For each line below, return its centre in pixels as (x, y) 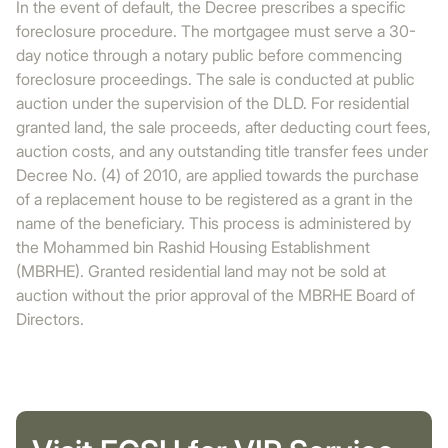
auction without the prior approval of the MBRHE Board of (215, 295)
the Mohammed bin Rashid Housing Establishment (193, 247)
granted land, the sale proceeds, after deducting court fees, (223, 127)
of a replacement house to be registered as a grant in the (214, 199)
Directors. (50, 319)
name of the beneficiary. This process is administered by (213, 223)
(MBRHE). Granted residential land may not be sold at (201, 271)
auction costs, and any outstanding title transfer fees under (222, 151)
